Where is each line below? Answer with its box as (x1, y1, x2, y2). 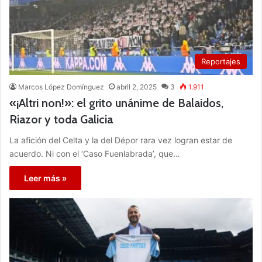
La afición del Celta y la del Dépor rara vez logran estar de (9, 135, 232, 145)
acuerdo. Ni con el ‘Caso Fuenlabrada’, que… (9, 148, 180, 158)
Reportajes (201, 56, 240, 66)
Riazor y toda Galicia (9, 112, 113, 126)
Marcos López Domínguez (18, 82, 104, 91)
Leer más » (24, 173, 67, 183)
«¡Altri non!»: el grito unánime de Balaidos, (9, 95, 223, 110)
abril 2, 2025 (116, 82, 157, 91)
